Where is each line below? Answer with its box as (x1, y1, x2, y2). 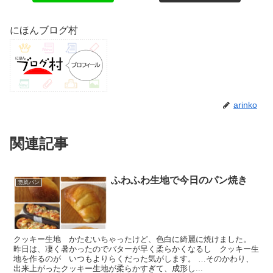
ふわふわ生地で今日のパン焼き (111, 175, 248, 186)
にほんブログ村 (10, 25, 78, 36)
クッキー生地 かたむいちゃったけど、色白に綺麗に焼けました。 (13, 235, 252, 244)
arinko (233, 100, 257, 110)
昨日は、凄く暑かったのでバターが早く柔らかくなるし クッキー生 (13, 244, 260, 254)
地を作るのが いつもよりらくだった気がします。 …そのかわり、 (13, 254, 254, 264)
